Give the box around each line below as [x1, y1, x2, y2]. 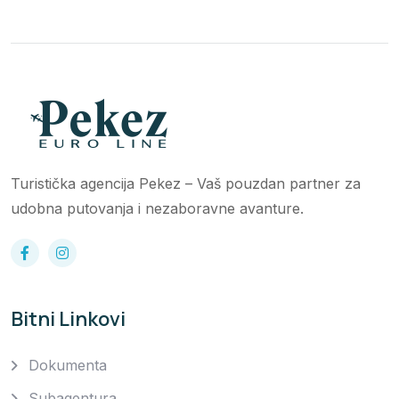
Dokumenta [28, 356, 107, 375]
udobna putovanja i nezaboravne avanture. [11, 199, 304, 218]
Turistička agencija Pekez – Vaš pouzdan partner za [11, 175, 361, 193]
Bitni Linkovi [11, 305, 126, 333]
